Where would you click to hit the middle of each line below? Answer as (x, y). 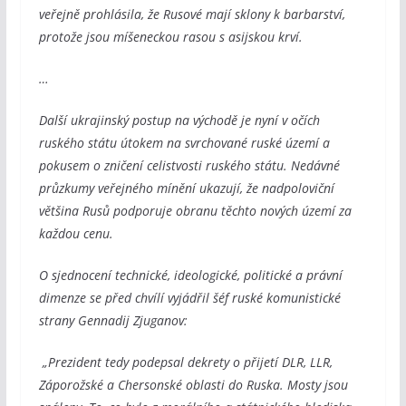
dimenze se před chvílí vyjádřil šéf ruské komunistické (189, 297)
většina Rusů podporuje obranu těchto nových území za (195, 210)
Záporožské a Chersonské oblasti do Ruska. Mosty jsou (193, 384)
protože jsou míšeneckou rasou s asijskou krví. (170, 36)
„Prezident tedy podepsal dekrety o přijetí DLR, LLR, (185, 362)
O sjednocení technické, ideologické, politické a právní (190, 275)
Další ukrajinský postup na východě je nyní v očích (179, 120)
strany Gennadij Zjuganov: (113, 320)
